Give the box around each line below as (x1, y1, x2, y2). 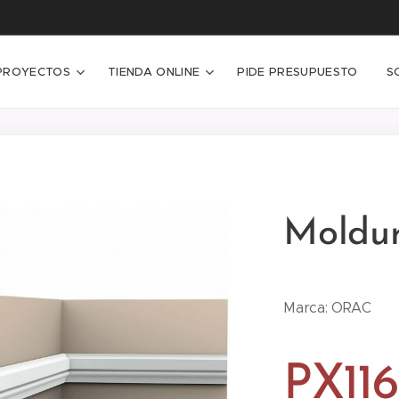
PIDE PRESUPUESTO (237, 64, 358, 79)
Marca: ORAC (283, 299, 376, 316)
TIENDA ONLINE (108, 64, 200, 79)
